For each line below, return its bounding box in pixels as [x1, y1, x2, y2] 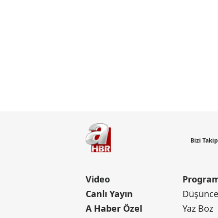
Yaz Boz [182, 202, 214, 215]
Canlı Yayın [86, 188, 133, 200]
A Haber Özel [86, 202, 142, 215]
